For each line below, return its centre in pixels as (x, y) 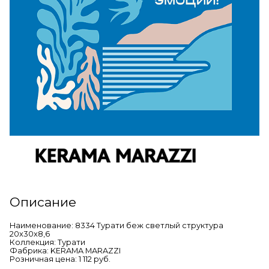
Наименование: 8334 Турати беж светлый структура (116, 225)
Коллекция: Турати (47, 242)
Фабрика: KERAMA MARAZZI (65, 250)
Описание (43, 202)
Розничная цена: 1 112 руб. (60, 259)
